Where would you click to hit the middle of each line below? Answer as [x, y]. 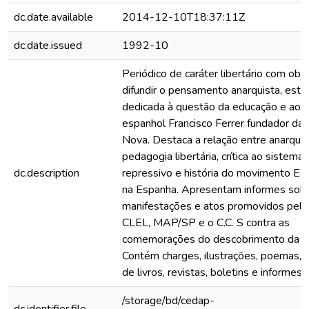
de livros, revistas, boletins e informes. [213, 272]
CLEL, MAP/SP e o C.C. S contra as [206, 223]
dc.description [47, 173]
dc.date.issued [48, 46]
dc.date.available [53, 17]
